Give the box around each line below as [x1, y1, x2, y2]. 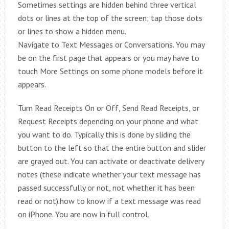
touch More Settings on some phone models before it [17, 66, 203, 76]
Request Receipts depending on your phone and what [17, 116, 198, 126]
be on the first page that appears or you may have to [17, 53, 199, 63]
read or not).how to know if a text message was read [17, 196, 201, 206]
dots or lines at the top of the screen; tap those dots [17, 13, 202, 23]
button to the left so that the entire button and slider [17, 143, 206, 153]
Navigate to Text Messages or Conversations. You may [17, 39, 204, 50]
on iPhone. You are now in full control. [17, 209, 149, 219]
